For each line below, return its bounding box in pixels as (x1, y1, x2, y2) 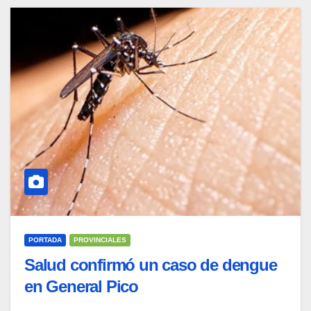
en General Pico (24, 276, 139, 296)
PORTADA (28, 235, 62, 244)
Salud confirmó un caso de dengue (24, 255, 277, 274)
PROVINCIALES (74, 235, 126, 244)
